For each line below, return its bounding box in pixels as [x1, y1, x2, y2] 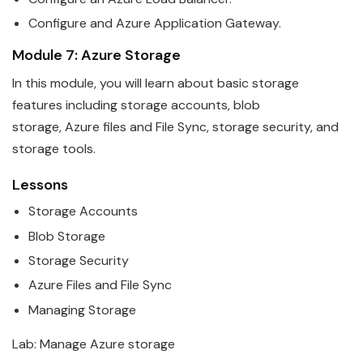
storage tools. [12, 140, 96, 158]
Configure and [28, 15, 116, 32]
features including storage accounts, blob [12, 96, 260, 114]
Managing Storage [28, 301, 136, 318]
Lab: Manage [12, 335, 90, 352]
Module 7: [12, 45, 81, 66]
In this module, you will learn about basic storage [12, 75, 299, 92]
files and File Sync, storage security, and [100, 118, 339, 136]
